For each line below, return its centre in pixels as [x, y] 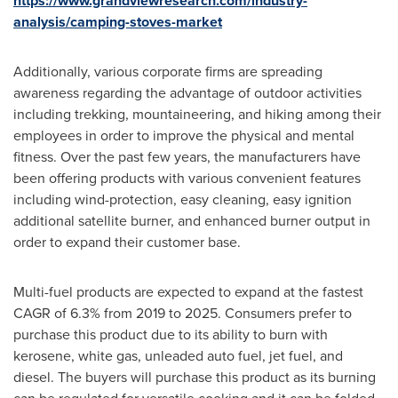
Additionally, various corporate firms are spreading [168, 72]
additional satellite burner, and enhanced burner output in [192, 221]
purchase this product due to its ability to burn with [171, 334]
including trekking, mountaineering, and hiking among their [197, 114]
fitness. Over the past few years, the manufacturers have [187, 157]
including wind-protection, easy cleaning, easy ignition [183, 199]
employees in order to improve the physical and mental [184, 135]
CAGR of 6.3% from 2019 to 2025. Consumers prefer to [183, 313]
